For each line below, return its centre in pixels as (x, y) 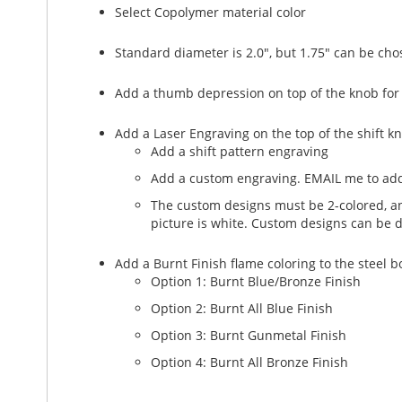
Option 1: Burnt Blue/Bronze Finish (256, 281)
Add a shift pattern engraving (240, 151)
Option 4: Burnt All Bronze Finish (249, 362)
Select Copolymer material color (210, 12)
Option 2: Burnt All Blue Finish (242, 308)
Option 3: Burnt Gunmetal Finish (249, 335)
